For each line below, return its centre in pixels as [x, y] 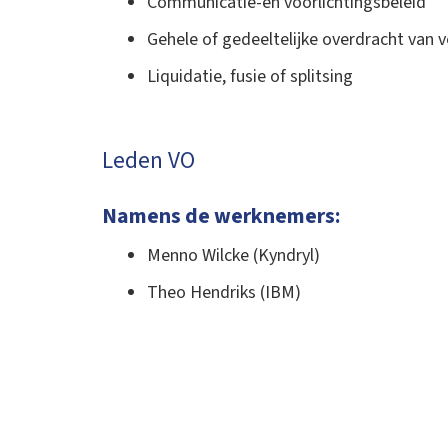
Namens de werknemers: [221, 217]
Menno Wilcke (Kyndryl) [233, 255]
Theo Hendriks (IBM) [224, 292]
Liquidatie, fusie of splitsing [250, 77]
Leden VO [148, 161]
